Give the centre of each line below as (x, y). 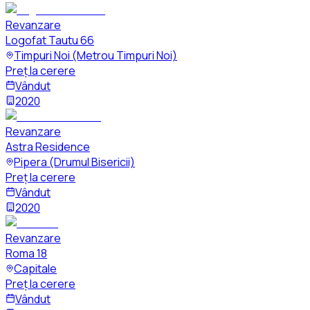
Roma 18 (26, 254)
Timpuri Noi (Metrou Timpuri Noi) (95, 56)
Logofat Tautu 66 (50, 40)
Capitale (35, 269)
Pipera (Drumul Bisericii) (74, 162)
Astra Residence (48, 147)
